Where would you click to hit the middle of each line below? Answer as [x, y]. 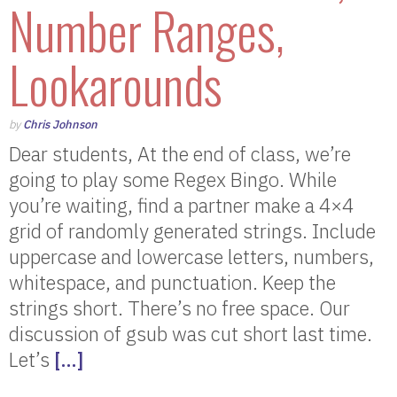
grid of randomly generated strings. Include [192, 231]
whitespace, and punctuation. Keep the [172, 282]
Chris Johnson [60, 125]
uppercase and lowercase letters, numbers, [191, 257]
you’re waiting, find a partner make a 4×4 [181, 205]
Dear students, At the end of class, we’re [180, 154]
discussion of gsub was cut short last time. [191, 334]
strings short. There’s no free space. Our [179, 308]
